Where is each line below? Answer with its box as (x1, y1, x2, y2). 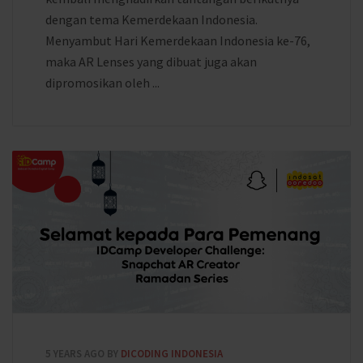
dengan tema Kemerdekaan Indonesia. (45, 11, 258, 28)
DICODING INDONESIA (121, 347, 223, 361)
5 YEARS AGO (45, 347, 105, 361)
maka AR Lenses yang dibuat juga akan (45, 53, 257, 70)
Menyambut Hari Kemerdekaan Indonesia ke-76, (45, 32, 310, 49)
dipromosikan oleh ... (45, 75, 160, 91)
